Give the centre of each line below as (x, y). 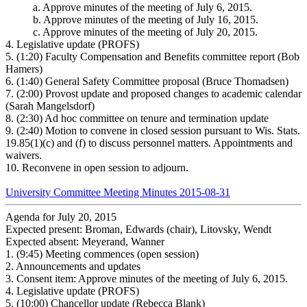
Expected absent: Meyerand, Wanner (85, 241)
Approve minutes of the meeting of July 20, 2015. (150, 32)
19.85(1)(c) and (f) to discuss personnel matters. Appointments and (149, 143)
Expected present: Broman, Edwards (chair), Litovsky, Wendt (138, 229)
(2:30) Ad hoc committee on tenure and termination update (143, 118)
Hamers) (25, 69)
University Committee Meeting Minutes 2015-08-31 (118, 192)
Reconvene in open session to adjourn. (105, 167)
